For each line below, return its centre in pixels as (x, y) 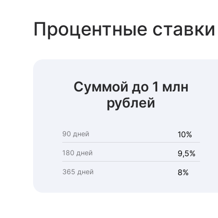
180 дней (77, 153)
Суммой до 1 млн (131, 87)
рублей (131, 103)
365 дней (78, 172)
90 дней (76, 134)
